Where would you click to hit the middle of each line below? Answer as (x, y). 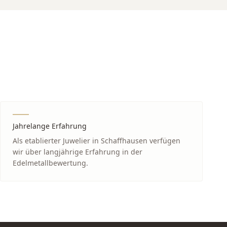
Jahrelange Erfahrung (50, 126)
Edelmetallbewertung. (50, 163)
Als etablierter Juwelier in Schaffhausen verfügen (97, 141)
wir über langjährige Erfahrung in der (78, 152)
